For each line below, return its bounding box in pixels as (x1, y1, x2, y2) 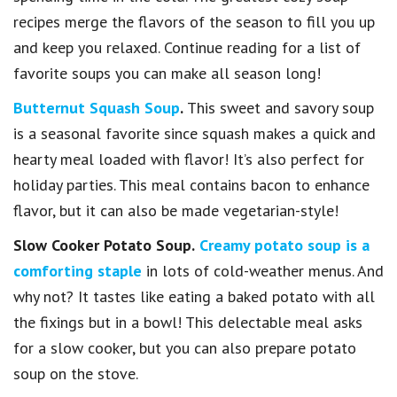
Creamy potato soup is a (199, 234, 370, 255)
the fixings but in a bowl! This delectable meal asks (13, 311, 362, 332)
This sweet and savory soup (183, 97, 374, 118)
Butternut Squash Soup (13, 97, 180, 118)
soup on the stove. (13, 362, 138, 384)
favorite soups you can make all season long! (13, 62, 321, 83)
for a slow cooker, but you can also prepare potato (13, 337, 356, 358)
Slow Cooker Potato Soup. (13, 234, 195, 255)
